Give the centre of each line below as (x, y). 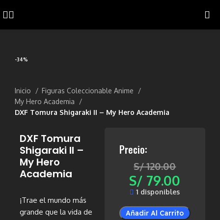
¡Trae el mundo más (53, 200)
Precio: (133, 149)
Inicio (24, 91)
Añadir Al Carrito (155, 213)
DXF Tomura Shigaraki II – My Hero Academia (92, 112)
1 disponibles (158, 192)
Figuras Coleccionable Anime (89, 91)
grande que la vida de (56, 212)
